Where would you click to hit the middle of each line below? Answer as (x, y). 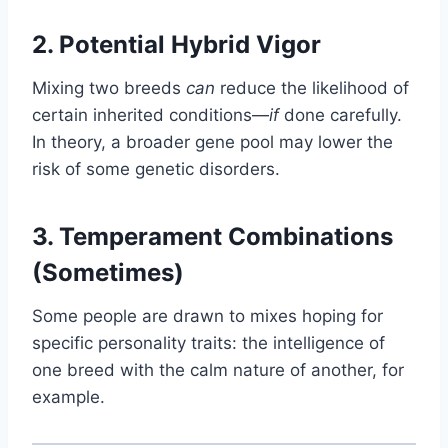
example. (68, 396)
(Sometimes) (108, 272)
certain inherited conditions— (150, 114)
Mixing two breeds (109, 87)
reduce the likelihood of (312, 87)
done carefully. (340, 114)
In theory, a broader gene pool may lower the (212, 141)
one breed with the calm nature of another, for (218, 369)
